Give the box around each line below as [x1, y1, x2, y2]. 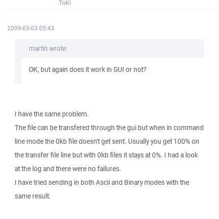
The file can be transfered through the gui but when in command [15, 123, 204, 132]
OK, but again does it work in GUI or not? [29, 65, 146, 74]
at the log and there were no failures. [15, 164, 121, 173]
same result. [15, 192, 51, 200]
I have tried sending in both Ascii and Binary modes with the [15, 178, 189, 187]
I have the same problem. [15, 109, 89, 118]
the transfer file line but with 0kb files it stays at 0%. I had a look [15, 151, 198, 159]
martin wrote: [29, 44, 67, 53]
